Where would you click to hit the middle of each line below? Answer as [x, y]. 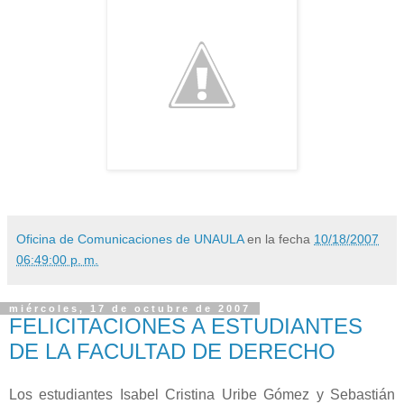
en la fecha [280, 239]
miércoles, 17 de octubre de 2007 [130, 308]
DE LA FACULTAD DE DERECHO [172, 351]
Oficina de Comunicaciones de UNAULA [130, 239]
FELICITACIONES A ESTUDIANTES [186, 326]
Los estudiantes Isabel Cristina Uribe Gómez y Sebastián [202, 394]
